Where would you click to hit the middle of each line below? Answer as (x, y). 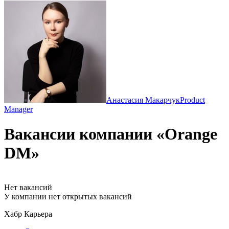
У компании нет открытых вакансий (68, 196)
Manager (18, 109)
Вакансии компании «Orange (111, 134)
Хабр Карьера (28, 214)
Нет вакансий (28, 187)
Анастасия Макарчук (143, 100)
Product (192, 100)
